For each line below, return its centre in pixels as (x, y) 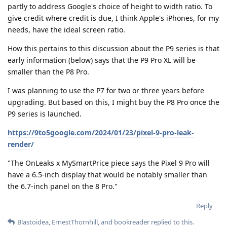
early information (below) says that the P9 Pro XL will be (102, 60)
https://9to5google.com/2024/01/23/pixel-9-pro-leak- (101, 133)
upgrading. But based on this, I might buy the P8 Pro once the (113, 102)
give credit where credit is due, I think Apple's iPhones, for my (113, 18)
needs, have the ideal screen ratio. (66, 30)
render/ (21, 144)
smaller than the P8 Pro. (48, 72)
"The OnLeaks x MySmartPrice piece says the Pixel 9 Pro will (109, 163)
